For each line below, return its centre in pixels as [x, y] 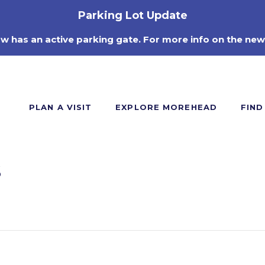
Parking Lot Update [132, 15]
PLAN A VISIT [61, 107]
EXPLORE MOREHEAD [166, 107]
